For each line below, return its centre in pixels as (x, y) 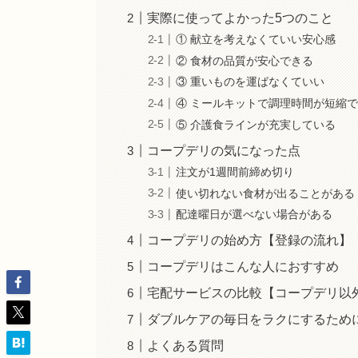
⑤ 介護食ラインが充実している (256, 124)
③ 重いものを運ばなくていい (251, 82)
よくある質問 (186, 346)
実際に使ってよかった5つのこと (241, 18)
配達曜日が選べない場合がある (255, 215)
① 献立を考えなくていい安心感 (256, 40)
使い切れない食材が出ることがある (266, 193)
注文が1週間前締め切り (235, 172)
